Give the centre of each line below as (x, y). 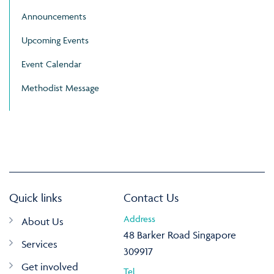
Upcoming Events (55, 40)
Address (139, 219)
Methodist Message (60, 88)
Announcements (54, 17)
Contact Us (151, 198)
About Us (43, 222)
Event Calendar (51, 64)
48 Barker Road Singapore (180, 235)
